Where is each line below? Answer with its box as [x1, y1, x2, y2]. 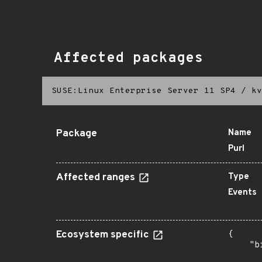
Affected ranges [56, 171, 137, 184]
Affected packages [54, 50, 203, 67]
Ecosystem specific [56, 229, 151, 242]
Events [228, 187, 257, 198]
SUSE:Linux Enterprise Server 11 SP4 [51, 86, 236, 96]
